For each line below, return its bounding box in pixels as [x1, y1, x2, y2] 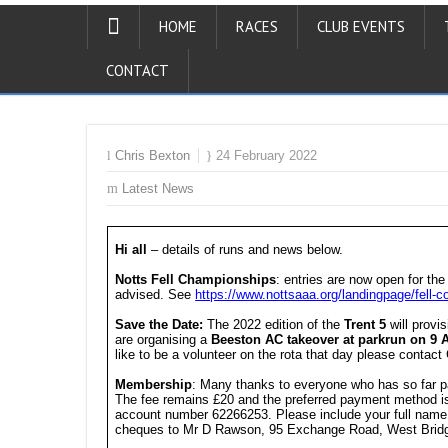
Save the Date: [115, 317, 208, 332]
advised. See [115, 287, 192, 302]
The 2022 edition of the [207, 317, 345, 332]
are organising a [115, 332, 212, 347]
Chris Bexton [115, 148, 190, 163]
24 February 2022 [216, 148, 317, 163]
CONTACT [106, 61, 169, 80]
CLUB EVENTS [317, 17, 405, 36]
